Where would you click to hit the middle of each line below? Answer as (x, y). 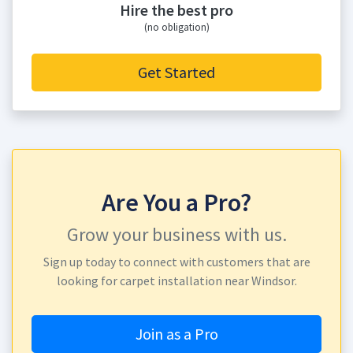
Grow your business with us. (176, 234)
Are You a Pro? (176, 203)
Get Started (176, 72)
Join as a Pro (176, 334)
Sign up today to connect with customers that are (176, 262)
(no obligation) (176, 27)
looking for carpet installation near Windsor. (176, 281)
